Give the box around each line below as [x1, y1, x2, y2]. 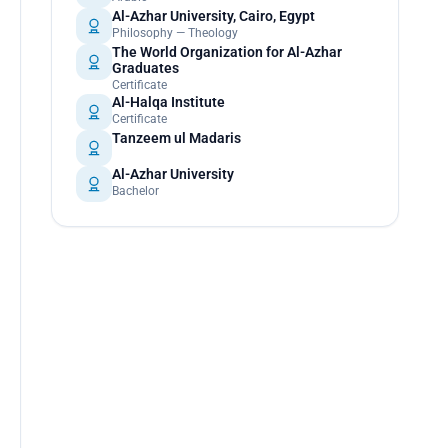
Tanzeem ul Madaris [111, 130, 241, 146]
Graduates [111, 60, 179, 76]
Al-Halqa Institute [111, 94, 225, 110]
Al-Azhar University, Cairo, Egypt [111, 8, 315, 24]
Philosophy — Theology [111, 26, 238, 40]
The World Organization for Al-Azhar [111, 44, 342, 60]
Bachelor [111, 184, 159, 198]
